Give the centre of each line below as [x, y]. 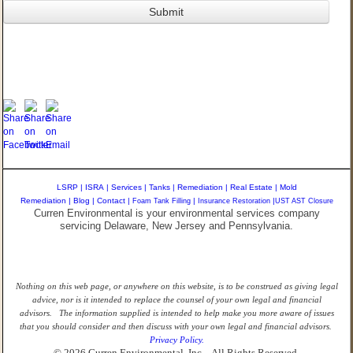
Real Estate [251, 188]
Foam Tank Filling [161, 201]
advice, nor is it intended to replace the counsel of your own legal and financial [176, 300]
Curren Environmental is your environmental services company [176, 214]
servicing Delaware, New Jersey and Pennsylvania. [176, 226]
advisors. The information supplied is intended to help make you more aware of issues [176, 313]
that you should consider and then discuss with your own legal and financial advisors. [176, 327]
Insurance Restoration [234, 201]
